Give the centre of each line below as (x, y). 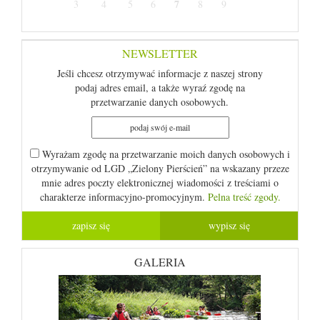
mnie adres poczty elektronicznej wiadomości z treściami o (160, 182)
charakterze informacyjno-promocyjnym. (124, 197)
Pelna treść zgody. (244, 197)
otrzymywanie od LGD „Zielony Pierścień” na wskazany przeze (160, 168)
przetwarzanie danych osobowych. (160, 102)
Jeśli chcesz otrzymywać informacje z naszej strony (160, 73)
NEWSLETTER (160, 53)
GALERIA (160, 262)
